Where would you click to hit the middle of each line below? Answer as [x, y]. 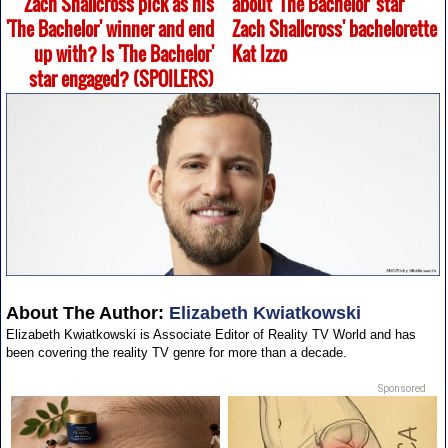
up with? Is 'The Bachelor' [124, 54]
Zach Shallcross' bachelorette [334, 29]
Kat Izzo [259, 54]
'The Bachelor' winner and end [110, 29]
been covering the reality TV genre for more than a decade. [176, 353]
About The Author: [84, 313]
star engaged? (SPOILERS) [122, 79]
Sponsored [402, 389]
